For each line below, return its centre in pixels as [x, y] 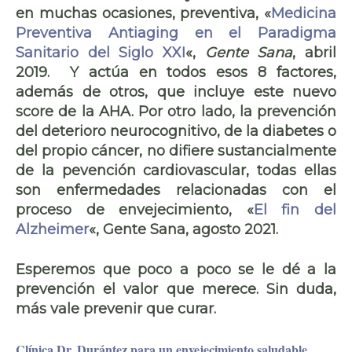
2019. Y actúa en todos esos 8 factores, [176, 72]
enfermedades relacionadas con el [196, 190]
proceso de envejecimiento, [131, 209]
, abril [315, 52]
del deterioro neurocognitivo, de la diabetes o [176, 131]
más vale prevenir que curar [115, 308]
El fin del [295, 209]
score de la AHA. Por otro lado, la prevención [176, 111]
